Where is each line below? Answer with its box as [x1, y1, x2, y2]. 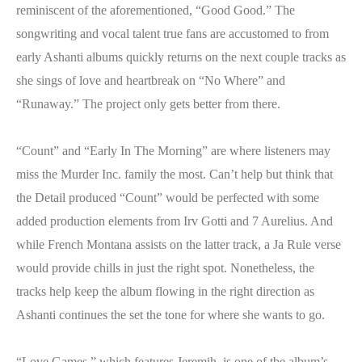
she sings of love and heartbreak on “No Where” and [16, 74, 285, 87]
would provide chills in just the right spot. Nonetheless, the [16, 261, 314, 275]
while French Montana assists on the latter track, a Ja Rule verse [16, 238, 341, 251]
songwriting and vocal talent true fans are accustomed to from [16, 27, 329, 40]
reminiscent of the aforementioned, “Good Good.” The [16, 3, 295, 17]
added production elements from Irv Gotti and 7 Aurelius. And [16, 214, 333, 228]
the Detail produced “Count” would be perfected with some [16, 191, 319, 204]
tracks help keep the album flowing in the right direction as [16, 284, 314, 298]
